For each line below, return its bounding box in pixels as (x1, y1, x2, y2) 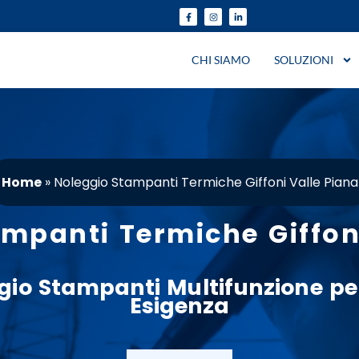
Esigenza (129, 291, 230, 321)
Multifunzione (167, 272, 323, 303)
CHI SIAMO (191, 53, 250, 67)
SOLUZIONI (273, 53, 333, 67)
